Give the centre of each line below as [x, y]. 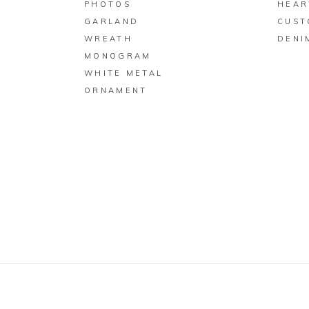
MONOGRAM [118, 56]
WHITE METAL [124, 73]
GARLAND [112, 22]
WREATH [108, 39]
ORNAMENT [116, 91]
